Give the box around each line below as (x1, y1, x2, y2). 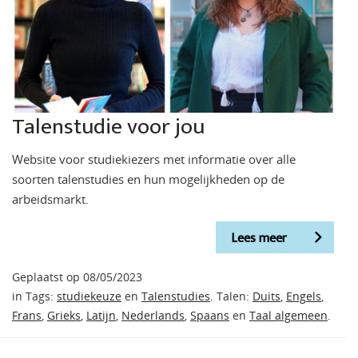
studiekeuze (57, 289, 121, 304)
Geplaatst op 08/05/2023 (12, 270, 142, 285)
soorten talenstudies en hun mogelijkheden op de (12, 170, 284, 187)
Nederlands (121, 308, 185, 324)
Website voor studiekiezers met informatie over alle (12, 150, 296, 167)
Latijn (86, 308, 116, 324)
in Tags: (12, 289, 57, 304)
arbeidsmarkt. (12, 190, 89, 207)
